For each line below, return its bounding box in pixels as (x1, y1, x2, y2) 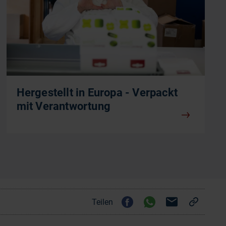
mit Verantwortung (16, 100, 111, 113)
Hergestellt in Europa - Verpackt (16, 86, 178, 99)
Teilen (91, 197, 113, 207)
